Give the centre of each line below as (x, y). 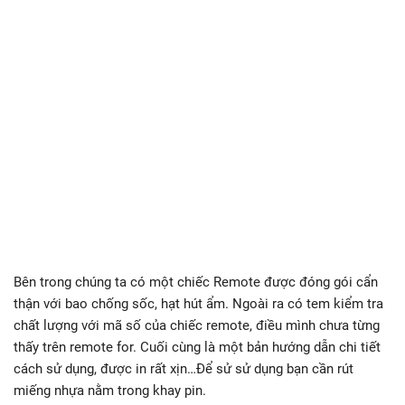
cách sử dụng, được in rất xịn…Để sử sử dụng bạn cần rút (184, 368)
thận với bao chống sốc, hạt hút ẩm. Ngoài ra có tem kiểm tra (198, 303)
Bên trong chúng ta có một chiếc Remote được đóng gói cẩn (196, 282)
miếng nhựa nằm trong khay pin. (110, 390)
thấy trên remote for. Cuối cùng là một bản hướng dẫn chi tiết (197, 347)
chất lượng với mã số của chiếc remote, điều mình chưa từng (197, 325)
